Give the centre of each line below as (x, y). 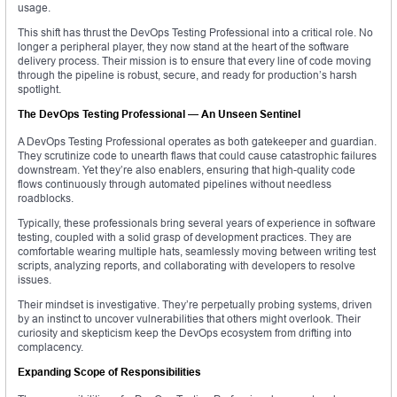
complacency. (51, 347)
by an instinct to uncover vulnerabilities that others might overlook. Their (189, 319)
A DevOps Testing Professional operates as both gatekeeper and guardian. (197, 142)
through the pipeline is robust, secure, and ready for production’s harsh (187, 75)
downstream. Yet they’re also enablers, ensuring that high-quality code (187, 170)
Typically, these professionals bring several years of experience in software (197, 223)
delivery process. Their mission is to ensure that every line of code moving (195, 61)
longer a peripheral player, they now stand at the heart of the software (183, 47)
